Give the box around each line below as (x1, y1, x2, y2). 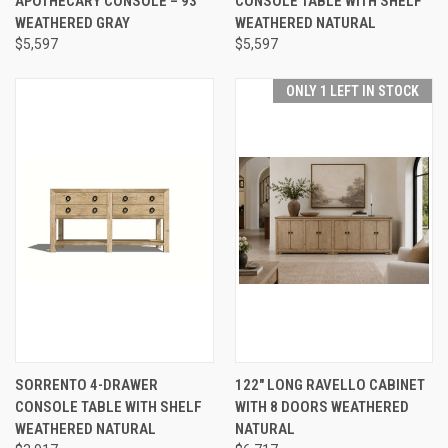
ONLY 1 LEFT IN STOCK (286, 82, 419, 99)
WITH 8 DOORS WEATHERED (234, 397, 409, 416)
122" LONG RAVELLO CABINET (234, 375, 425, 394)
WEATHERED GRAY (15, 13, 130, 32)
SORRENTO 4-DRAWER (15, 375, 158, 394)
